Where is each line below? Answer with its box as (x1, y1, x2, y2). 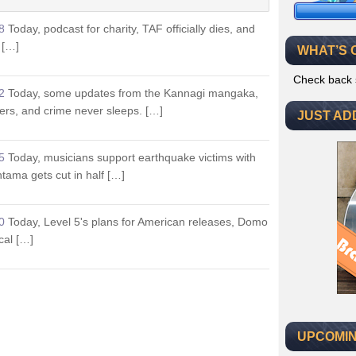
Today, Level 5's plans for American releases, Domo (8, 215, 268, 228)
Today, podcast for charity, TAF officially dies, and (8, 22, 255, 35)
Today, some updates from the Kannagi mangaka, (8, 87, 258, 99)
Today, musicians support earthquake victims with (8, 151, 256, 164)
